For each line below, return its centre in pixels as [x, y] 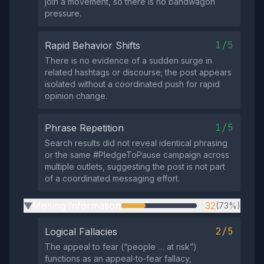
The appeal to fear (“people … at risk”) [121, 247]
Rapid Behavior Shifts [93, 45]
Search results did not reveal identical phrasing [136, 143]
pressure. [63, 13]
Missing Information [77, 206]
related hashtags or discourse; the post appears [138, 72]
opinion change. [76, 96]
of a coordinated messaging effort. [112, 178]
